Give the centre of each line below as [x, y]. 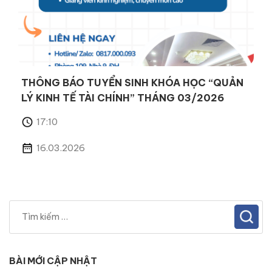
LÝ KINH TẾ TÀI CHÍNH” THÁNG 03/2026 [123, 98]
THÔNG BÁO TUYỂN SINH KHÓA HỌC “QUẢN [132, 83]
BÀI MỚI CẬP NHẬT [53, 261]
